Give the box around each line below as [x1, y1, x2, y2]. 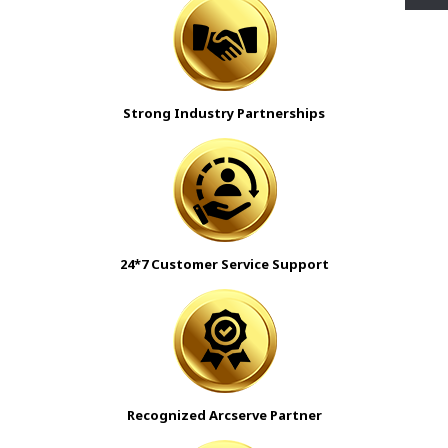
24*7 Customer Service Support [119, 255, 329, 274]
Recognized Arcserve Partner [126, 406, 322, 425]
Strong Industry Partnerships [123, 104, 325, 123]
